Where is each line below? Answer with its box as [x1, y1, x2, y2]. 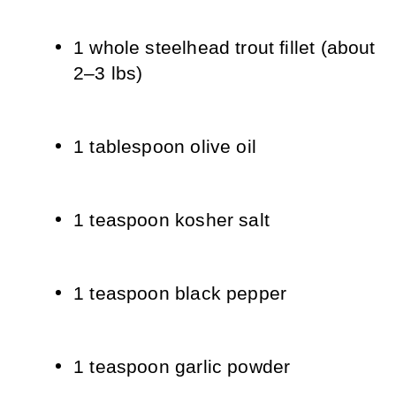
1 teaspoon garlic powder [73, 356, 291, 378]
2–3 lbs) [73, 63, 143, 85]
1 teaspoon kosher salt [73, 209, 270, 232]
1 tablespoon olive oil [73, 136, 256, 158]
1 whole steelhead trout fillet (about [73, 37, 376, 59]
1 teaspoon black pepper [73, 283, 287, 305]
